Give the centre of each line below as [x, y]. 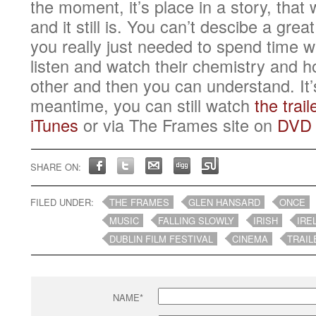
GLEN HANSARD [225, 202]
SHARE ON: [56, 167]
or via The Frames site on [178, 125]
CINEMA [250, 239]
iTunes [55, 125]
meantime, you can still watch [143, 105]
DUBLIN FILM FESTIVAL [162, 239]
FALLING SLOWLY [196, 220]
